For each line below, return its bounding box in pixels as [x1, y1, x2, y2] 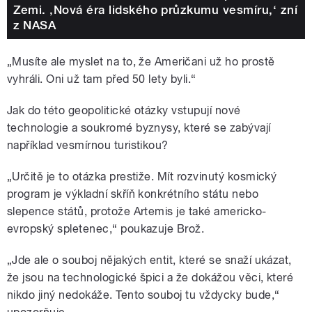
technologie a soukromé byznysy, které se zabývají [7, 120, 271, 134]
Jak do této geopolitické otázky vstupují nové [7, 103, 241, 117]
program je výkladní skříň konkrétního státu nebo [7, 187, 259, 201]
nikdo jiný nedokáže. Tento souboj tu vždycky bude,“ [7, 288, 280, 302]
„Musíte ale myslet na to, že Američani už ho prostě [7, 54, 275, 68]
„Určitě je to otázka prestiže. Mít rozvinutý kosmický [7, 169, 277, 183]
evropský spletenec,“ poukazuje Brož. [7, 221, 205, 235]
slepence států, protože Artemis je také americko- [7, 204, 267, 218]
